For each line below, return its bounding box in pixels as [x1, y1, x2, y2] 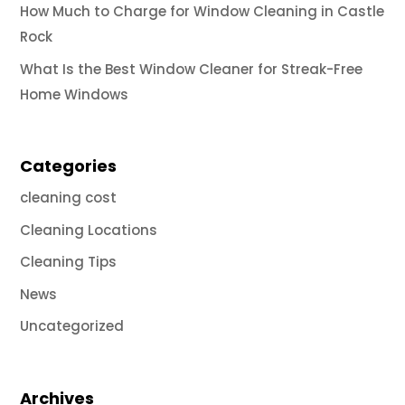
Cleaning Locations [20, 220, 158, 240]
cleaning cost [20, 188, 118, 208]
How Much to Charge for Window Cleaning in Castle [20, 2, 385, 21]
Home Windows [20, 84, 129, 104]
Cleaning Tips [20, 252, 118, 272]
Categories [20, 155, 118, 178]
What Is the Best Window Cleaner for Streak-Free [20, 59, 363, 79]
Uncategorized [20, 316, 125, 336]
